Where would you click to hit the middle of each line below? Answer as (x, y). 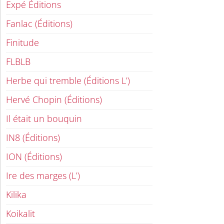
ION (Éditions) (34, 157)
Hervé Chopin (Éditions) (54, 100)
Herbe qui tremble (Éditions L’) (68, 81)
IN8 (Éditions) (33, 138)
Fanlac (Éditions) (39, 24)
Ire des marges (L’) (43, 176)
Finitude (22, 43)
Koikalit (20, 214)
